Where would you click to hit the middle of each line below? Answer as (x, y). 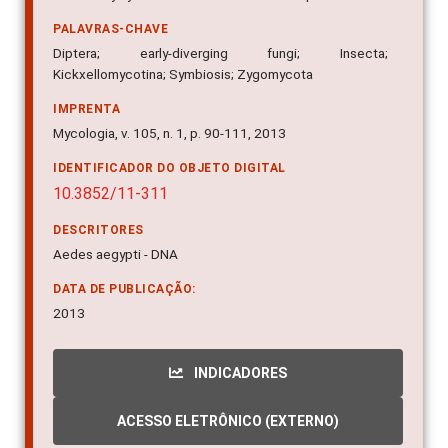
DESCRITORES (98, 230)
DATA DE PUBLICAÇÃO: (124, 289)
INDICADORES (239, 373)
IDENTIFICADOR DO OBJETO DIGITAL (169, 168)
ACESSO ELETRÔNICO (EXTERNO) (228, 421)
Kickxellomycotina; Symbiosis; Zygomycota (183, 74)
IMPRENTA (86, 109)
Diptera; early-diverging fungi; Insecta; (220, 53)
